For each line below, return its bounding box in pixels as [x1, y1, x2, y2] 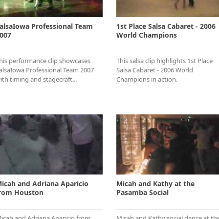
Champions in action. [116, 75, 177, 84]
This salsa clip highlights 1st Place [116, 56, 213, 66]
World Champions [116, 30, 177, 40]
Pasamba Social [116, 187, 169, 197]
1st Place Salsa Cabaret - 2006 [116, 22, 216, 31]
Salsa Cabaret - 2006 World [116, 66, 193, 75]
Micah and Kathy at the [116, 178, 195, 188]
